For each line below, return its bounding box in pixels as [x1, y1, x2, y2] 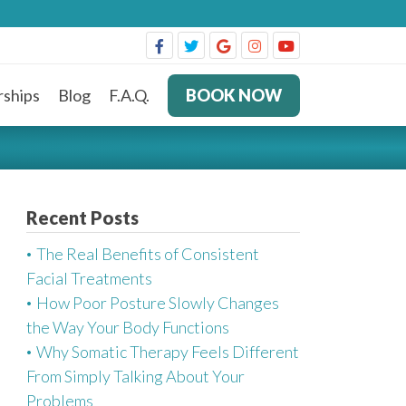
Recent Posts [26, 207, 139, 228]
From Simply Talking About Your [26, 366, 245, 386]
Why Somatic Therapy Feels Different [36, 342, 299, 362]
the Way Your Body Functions [26, 317, 229, 337]
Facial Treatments [26, 268, 152, 288]
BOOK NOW [186, 84, 282, 105]
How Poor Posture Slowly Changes [36, 293, 279, 313]
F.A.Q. [109, 84, 150, 105]
